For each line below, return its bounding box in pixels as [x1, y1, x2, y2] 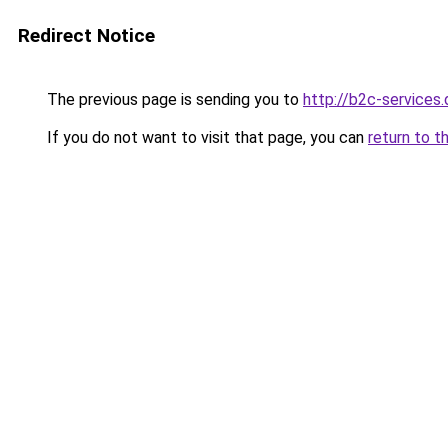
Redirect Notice [18, 24, 155, 47]
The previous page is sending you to [43, 90, 303, 109]
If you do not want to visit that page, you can [43, 128, 368, 147]
